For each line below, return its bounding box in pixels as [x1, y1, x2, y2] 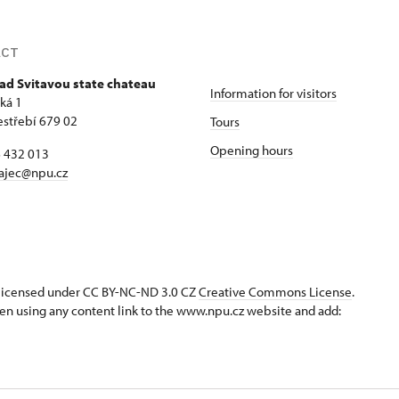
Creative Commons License [199, 283, 352, 300]
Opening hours [210, 142, 293, 159]
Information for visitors [210, 85, 337, 102]
